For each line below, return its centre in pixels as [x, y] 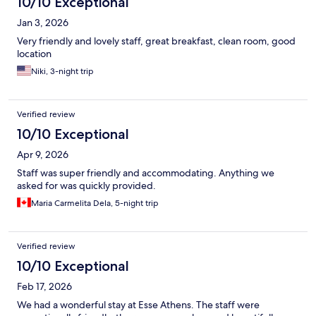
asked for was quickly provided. [86, 186]
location [34, 54]
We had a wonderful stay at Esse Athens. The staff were [138, 305]
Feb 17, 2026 [44, 287]
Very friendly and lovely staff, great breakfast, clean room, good [156, 41]
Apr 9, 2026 [43, 155]
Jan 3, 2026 [43, 23]
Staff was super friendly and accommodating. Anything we [146, 173]
